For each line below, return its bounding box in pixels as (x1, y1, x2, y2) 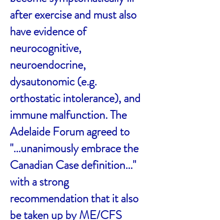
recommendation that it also (10, 190, 138, 207)
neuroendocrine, (10, 56, 86, 73)
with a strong (10, 173, 69, 190)
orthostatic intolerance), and (10, 90, 140, 107)
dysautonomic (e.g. (10, 73, 97, 90)
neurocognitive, (10, 40, 82, 56)
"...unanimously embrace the (10, 140, 138, 157)
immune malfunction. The (10, 107, 127, 123)
